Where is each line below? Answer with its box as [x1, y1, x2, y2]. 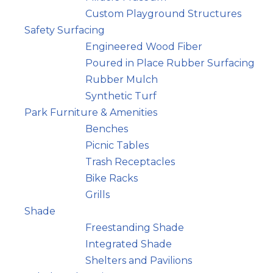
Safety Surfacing [24, 24, 105, 36]
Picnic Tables [85, 140, 149, 151]
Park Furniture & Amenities [24, 107, 157, 118]
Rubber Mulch [85, 74, 158, 85]
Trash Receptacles [85, 156, 175, 168]
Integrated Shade [85, 238, 172, 250]
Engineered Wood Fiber [85, 41, 202, 52]
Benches [85, 123, 128, 135]
